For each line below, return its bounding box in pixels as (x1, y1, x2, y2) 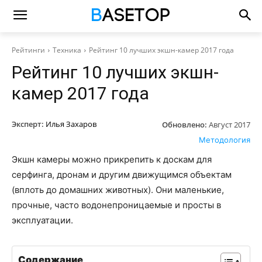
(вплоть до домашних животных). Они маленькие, (12, 184, 224, 195)
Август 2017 (209, 119, 250, 130)
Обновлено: (162, 119, 207, 130)
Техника (53, 45, 81, 55)
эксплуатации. (12, 214, 73, 226)
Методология (199, 135, 250, 144)
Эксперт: (12, 119, 44, 129)
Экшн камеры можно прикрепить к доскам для (12, 153, 212, 165)
